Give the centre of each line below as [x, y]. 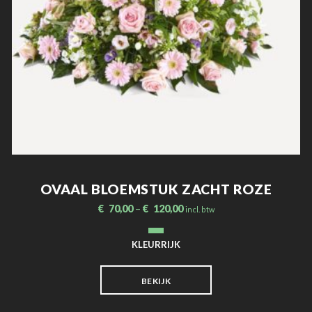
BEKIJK [156, 281]
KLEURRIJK [156, 244]
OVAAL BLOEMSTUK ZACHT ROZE [156, 189]
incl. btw [200, 209]
